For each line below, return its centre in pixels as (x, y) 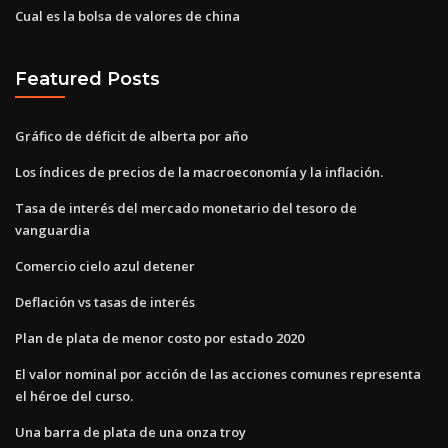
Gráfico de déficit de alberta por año (131, 135)
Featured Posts (87, 79)
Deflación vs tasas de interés (105, 301)
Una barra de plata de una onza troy (130, 431)
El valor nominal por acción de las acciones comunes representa (218, 373)
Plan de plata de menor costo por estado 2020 (159, 337)
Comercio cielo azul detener (105, 265)
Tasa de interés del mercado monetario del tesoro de (186, 207)
